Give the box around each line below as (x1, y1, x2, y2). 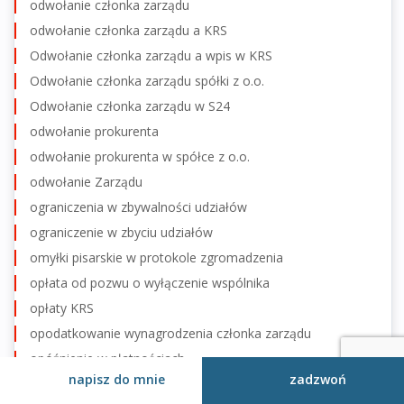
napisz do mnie (68, 371, 165, 388)
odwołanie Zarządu (30, 172, 142, 190)
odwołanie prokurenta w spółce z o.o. (30, 147, 250, 165)
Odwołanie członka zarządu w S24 (30, 96, 230, 115)
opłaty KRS (30, 298, 94, 317)
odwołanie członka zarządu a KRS (30, 21, 227, 39)
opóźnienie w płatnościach (30, 349, 185, 367)
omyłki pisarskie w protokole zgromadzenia (30, 248, 283, 266)
